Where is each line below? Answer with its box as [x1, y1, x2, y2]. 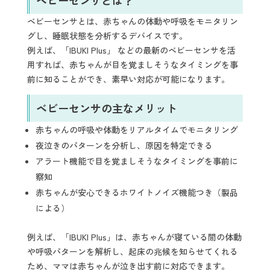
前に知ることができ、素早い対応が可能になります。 [27, 72, 230, 85]
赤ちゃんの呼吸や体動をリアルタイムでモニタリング [35, 124, 238, 136]
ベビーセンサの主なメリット [36, 100, 177, 116]
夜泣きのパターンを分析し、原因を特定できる [35, 139, 213, 152]
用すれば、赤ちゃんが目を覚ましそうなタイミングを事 [27, 58, 238, 71]
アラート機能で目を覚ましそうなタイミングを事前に [35, 155, 238, 168]
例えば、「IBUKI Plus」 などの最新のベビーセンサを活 [27, 43, 236, 56]
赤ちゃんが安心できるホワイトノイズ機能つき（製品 [35, 186, 238, 199]
